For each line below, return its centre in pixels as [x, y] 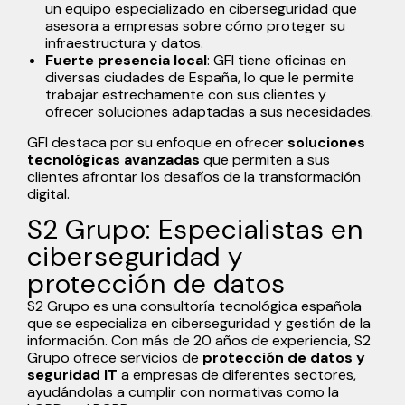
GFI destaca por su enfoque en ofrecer [155, 142]
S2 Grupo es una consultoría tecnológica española [194, 306]
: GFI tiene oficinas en [277, 60]
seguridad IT [72, 374]
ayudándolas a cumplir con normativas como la [183, 391]
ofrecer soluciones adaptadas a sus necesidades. [209, 111]
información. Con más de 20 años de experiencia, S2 [199, 340]
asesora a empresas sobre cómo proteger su [195, 25]
